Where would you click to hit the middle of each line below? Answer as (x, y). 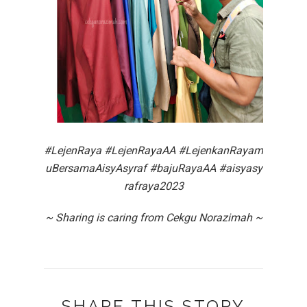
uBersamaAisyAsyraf (97, 168)
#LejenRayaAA (141, 150)
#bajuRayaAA (184, 168)
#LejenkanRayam (221, 150)
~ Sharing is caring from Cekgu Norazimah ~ (153, 217)
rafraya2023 (153, 186)
